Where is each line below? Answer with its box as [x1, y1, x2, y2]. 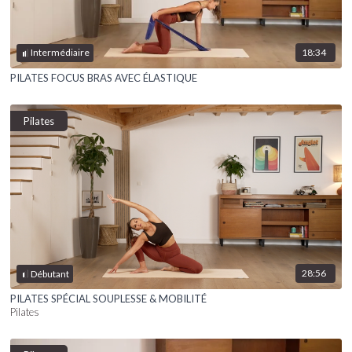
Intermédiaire [31, 46, 90, 59]
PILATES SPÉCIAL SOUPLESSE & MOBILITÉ [10, 292, 207, 306]
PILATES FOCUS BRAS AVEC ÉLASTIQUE [10, 71, 198, 84]
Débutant [31, 267, 70, 280]
